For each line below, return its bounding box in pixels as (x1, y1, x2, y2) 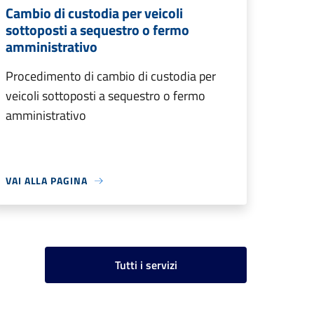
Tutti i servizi (114, 257, 177, 274)
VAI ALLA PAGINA (6, 173, 88, 189)
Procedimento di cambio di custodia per (6, 67, 216, 86)
